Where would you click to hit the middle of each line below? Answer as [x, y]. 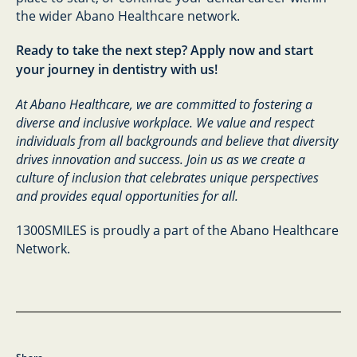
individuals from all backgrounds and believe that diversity [177, 141]
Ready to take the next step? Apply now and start [165, 50]
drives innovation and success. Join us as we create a [161, 159]
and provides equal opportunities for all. [127, 196]
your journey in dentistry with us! [117, 69]
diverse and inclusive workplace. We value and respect [165, 122]
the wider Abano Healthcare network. [128, 16]
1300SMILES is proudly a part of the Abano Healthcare [177, 230]
